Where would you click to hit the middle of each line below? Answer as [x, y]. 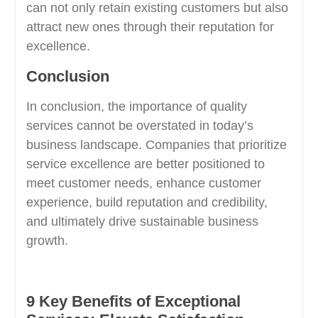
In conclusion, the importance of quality [136, 106]
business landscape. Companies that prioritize [156, 145]
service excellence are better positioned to [145, 164]
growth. [47, 241]
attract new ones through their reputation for [150, 27]
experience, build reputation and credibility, [147, 202]
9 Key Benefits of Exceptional [133, 301]
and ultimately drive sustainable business [142, 221]
